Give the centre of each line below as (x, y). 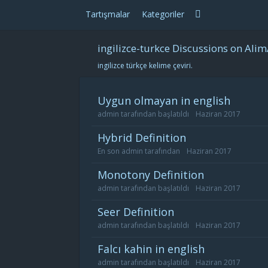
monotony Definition (156, 175)
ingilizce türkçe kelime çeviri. (145, 66)
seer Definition (139, 212)
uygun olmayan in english (168, 100)
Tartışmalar (108, 14)
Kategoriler (163, 14)
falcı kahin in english (154, 249)
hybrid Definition (146, 138)
